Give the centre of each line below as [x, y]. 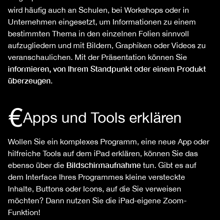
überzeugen [29, 81]
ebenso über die [37, 165]
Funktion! [24, 212]
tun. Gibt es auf [169, 165]
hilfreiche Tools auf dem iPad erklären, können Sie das [103, 153]
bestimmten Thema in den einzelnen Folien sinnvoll [98, 34]
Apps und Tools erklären [102, 117]
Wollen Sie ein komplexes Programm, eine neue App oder [109, 142]
